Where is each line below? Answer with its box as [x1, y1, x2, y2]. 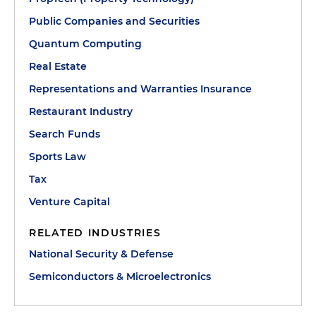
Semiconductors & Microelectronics [29, 269, 211, 283]
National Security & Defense [29, 247, 174, 260]
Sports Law [29, 150, 86, 163]
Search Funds [29, 127, 100, 140]
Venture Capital [29, 195, 110, 208]
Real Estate [29, 59, 87, 73]
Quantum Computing [29, 37, 142, 50]
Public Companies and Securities [29, 14, 200, 28]
